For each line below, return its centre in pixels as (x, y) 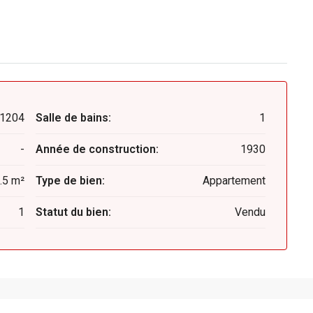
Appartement (234, 181)
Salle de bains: (73, 118)
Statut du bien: (73, 212)
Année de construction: (97, 149)
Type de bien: (70, 181)
